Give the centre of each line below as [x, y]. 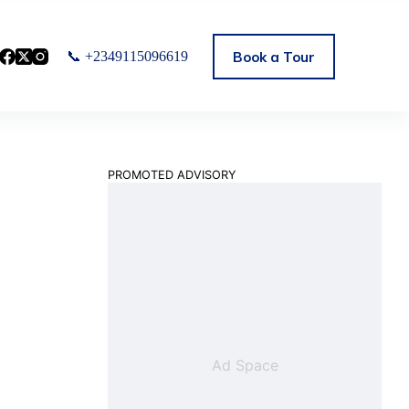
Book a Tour [274, 57]
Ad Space [245, 365]
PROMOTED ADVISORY [172, 175]
